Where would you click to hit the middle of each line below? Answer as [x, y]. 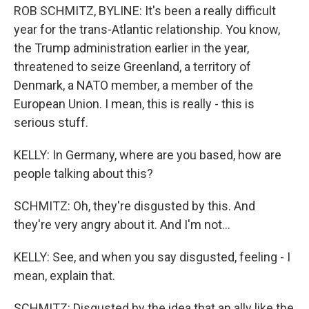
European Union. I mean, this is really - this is [134, 104]
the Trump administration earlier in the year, [131, 48]
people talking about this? [83, 173]
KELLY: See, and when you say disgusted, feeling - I [152, 257]
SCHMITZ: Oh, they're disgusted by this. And [134, 206]
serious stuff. [51, 122]
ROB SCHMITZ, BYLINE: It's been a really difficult [145, 11]
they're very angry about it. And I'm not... [122, 225]
